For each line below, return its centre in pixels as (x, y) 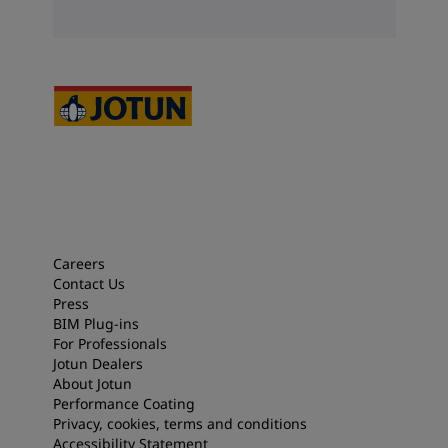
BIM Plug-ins (95, 324)
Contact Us (88, 284)
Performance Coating (123, 404)
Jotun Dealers (97, 364)
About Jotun (92, 384)
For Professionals (109, 344)
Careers (78, 264)
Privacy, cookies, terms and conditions (179, 424)
